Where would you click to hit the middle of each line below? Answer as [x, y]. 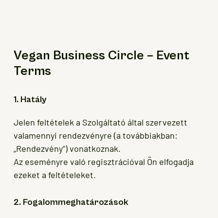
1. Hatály [30, 100]
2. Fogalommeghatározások [71, 202]
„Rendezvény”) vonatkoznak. [67, 149]
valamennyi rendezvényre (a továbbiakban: [96, 136]
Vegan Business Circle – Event [101, 56]
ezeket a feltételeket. [55, 175]
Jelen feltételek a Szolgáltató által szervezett [100, 122]
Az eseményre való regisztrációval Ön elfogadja [104, 162]
